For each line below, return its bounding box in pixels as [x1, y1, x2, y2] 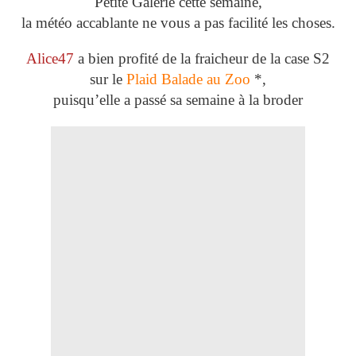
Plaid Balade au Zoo [122, 71, 250, 88]
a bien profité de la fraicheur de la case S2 [74, 50, 330, 68]
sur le [90, 71, 122, 88]
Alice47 [26, 50, 74, 68]
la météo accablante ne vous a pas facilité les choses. [21, 14, 335, 32]
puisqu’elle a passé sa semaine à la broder [53, 91, 303, 109]
